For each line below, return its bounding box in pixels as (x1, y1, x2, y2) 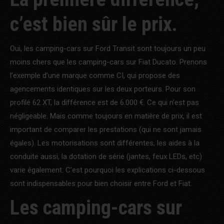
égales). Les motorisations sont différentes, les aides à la (10, 138, 199, 147)
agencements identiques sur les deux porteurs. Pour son (10, 84, 195, 93)
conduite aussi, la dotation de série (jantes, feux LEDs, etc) (10, 151, 202, 161)
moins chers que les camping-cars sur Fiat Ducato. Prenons (10, 57, 207, 66)
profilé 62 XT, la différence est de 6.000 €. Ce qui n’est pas (10, 97, 199, 107)
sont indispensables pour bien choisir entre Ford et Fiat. (10, 178, 192, 188)
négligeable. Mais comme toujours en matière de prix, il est (10, 111, 202, 120)
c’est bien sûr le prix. (10, 12, 177, 36)
